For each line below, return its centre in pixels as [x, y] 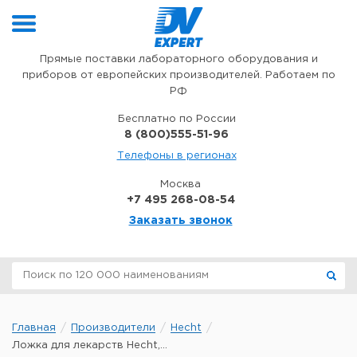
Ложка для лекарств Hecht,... [90, 345]
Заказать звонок [180, 221]
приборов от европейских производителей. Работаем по [178, 75]
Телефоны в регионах [177, 156]
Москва [180, 184]
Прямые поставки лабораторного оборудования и [178, 59]
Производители [113, 328]
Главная [34, 328]
